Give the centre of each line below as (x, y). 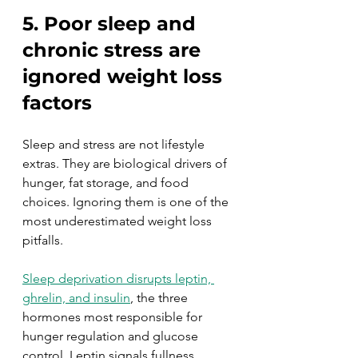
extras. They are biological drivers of (126, 163)
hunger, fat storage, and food (107, 183)
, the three (161, 298)
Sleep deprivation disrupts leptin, (118, 278)
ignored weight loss (125, 76)
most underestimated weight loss (119, 221)
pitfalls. (43, 240)
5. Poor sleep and (112, 24)
